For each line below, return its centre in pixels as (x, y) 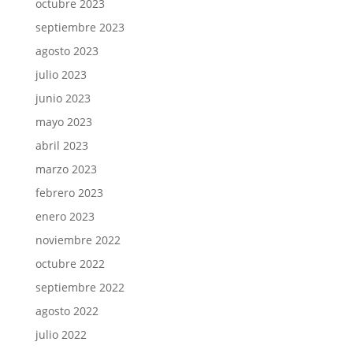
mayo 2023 (63, 121)
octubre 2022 (70, 263)
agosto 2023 (67, 50)
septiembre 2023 (80, 27)
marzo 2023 (66, 169)
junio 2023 (63, 98)
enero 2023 (65, 216)
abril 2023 (61, 145)
